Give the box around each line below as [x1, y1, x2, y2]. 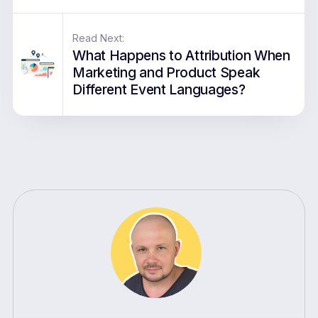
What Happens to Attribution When [72, 46, 290, 64]
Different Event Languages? [72, 80, 246, 98]
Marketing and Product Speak [72, 63, 261, 81]
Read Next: [72, 31, 125, 44]
